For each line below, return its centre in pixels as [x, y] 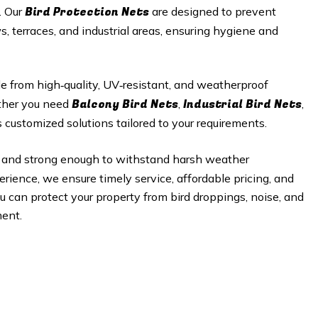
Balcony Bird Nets [125, 104]
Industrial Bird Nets [242, 104]
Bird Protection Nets [87, 12]
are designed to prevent [213, 11]
